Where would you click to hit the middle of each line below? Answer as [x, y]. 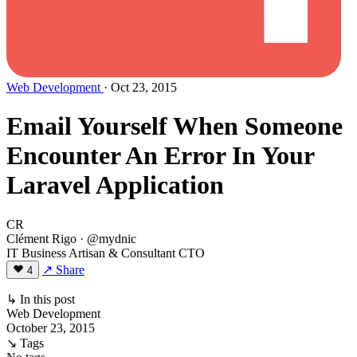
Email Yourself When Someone [175, 126]
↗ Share [63, 269]
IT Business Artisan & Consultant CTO [106, 253]
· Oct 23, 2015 [140, 87]
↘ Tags [25, 343]
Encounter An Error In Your [160, 156]
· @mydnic [108, 238]
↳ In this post [41, 299]
